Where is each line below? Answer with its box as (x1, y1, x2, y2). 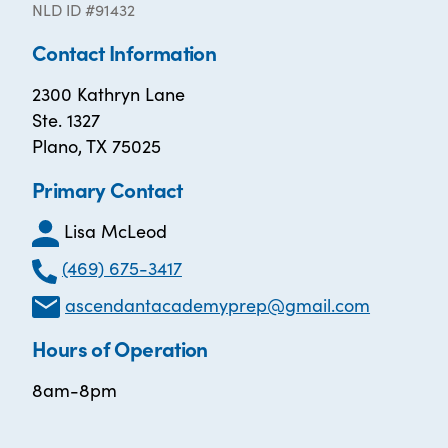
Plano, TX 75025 (32, 133, 161, 158)
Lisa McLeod (64, 218, 167, 243)
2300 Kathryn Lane (32, 81, 185, 106)
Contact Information (32, 37, 217, 67)
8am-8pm (32, 377, 117, 403)
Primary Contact (32, 174, 183, 204)
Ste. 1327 (32, 107, 100, 132)
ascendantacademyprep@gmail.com (65, 291, 371, 317)
